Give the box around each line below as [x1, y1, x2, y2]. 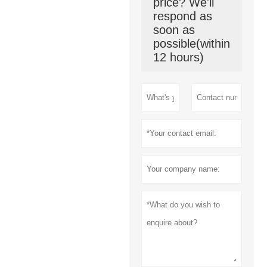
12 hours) [153, 50, 204, 64]
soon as [153, 23, 195, 36]
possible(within [153, 36, 230, 50]
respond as [153, 9, 212, 23]
